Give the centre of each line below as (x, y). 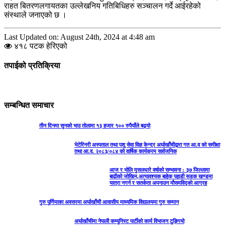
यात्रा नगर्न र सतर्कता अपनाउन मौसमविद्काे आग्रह (158, 183)
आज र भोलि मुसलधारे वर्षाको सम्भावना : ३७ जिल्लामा (159, 170)
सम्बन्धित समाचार (29, 105)
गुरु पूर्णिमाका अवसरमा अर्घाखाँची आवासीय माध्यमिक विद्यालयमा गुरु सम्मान (109, 202)
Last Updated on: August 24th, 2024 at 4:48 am (79, 37)
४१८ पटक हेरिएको (40, 46)
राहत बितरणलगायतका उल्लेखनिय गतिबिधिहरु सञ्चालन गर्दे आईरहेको (102, 6)
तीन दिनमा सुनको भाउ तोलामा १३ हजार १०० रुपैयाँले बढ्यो (95, 125)
